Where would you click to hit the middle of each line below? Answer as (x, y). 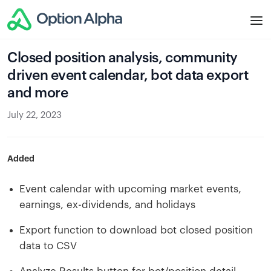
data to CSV (48, 246)
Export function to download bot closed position (136, 230)
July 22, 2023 (34, 115)
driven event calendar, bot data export (128, 75)
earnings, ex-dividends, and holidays (107, 205)
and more (38, 93)
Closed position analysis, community (122, 58)
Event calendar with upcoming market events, (130, 189)
